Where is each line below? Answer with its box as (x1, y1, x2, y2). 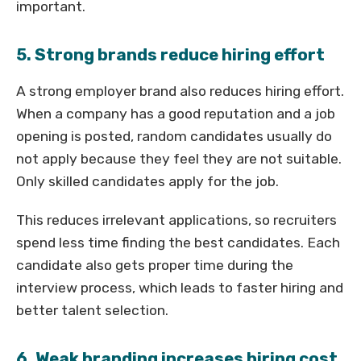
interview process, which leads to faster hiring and (16, 280, 343, 297)
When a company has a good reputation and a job (16, 106, 335, 122)
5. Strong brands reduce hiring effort (16, 45, 325, 65)
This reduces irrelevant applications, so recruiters (16, 212, 337, 229)
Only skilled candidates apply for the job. (16, 173, 279, 190)
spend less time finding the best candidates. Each (16, 234, 340, 251)
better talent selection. (16, 302, 168, 319)
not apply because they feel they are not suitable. (16, 151, 342, 168)
